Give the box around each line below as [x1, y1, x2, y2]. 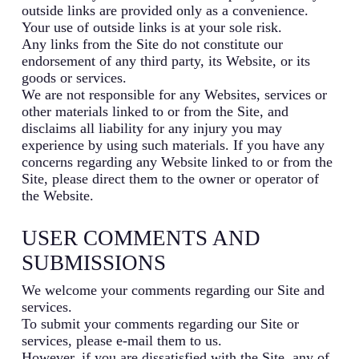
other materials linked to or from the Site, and [21, 103, 288, 119]
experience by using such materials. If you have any [21, 136, 325, 153]
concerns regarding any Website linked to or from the [21, 153, 333, 170]
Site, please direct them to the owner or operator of [21, 170, 319, 187]
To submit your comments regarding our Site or [21, 315, 299, 332]
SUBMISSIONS [21, 250, 166, 275]
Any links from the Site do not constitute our [21, 35, 283, 52]
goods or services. [21, 69, 127, 86]
